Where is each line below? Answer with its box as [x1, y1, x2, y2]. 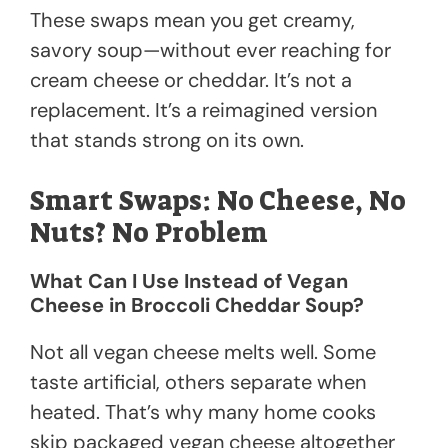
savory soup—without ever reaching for [30, 37, 391, 64]
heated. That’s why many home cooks [30, 399, 376, 426]
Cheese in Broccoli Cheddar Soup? [30, 292, 364, 319]
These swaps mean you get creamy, [30, 7, 355, 34]
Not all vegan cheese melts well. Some [30, 339, 376, 366]
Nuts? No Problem [30, 215, 268, 252]
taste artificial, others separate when [30, 369, 366, 396]
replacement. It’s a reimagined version [30, 97, 377, 124]
